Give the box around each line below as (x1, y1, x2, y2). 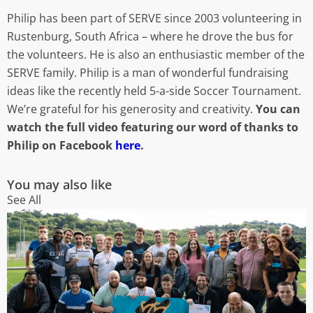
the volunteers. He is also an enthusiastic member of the (7, 47, 305, 63)
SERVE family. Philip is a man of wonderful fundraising (7, 65, 289, 81)
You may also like (7, 175, 112, 193)
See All (7, 191, 41, 208)
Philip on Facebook (7, 138, 115, 154)
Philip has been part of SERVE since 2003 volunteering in (7, 10, 302, 27)
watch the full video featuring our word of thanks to (7, 119, 298, 136)
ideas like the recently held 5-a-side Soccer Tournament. (7, 83, 301, 99)
